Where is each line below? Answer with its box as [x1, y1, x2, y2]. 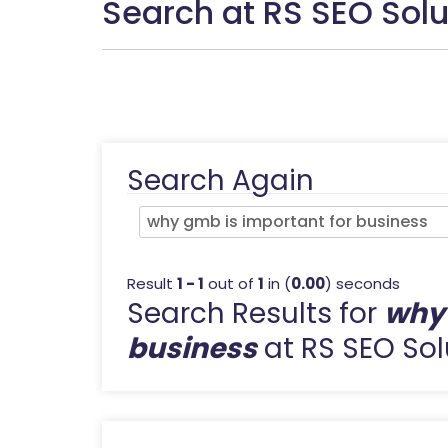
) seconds [325, 272, 400, 294]
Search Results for [127, 293, 384, 333]
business [127, 328, 257, 368]
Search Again [127, 160, 314, 200]
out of [204, 272, 258, 294]
